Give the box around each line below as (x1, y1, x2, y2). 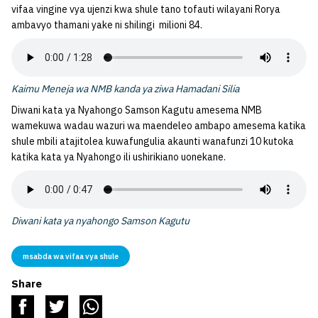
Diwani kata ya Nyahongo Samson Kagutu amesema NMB (11, 104, 262, 117)
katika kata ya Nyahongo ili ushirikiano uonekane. (11, 150, 226, 164)
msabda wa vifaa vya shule (23, 251, 119, 262)
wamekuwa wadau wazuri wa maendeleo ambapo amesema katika (11, 119, 306, 133)
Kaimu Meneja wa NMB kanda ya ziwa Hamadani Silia (11, 82, 239, 96)
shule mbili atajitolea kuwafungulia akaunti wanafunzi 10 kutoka (11, 135, 294, 148)
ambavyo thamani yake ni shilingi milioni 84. (11, 18, 202, 32)
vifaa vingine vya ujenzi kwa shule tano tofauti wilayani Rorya (11, 3, 280, 16)
